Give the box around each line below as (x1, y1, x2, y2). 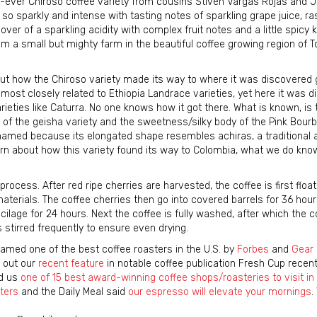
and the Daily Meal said (18, 286, 128, 298)
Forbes (237, 243, 269, 255)
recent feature (38, 258, 104, 270)
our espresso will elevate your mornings (128, 286, 311, 298)
